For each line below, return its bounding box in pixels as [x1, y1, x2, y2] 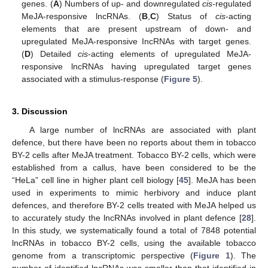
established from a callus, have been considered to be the [12, 163, 256, 173]
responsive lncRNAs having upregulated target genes [22, 62, 251, 72]
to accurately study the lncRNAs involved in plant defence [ [12, 213, 242, 223]
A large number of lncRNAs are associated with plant [29, 125, 256, 135]
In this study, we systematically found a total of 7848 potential [12, 226, 256, 236]
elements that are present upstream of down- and [22, 24, 251, 34]
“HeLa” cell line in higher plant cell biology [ [12, 175, 179, 185]
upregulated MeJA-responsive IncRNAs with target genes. [22, 36, 251, 47]
